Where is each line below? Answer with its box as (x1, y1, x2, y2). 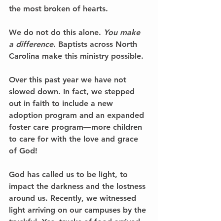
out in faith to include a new (9, 98, 115, 108)
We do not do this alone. (9, 27, 104, 37)
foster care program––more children (9, 122, 145, 132)
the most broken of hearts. (9, 3, 110, 13)
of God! (9, 146, 40, 155)
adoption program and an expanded (9, 110, 147, 120)
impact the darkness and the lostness (9, 181, 148, 191)
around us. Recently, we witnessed (9, 193, 139, 203)
